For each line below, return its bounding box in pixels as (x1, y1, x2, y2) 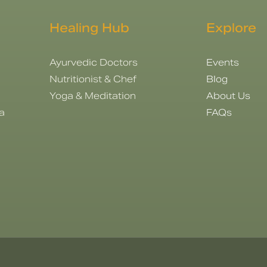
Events (206, 56, 239, 68)
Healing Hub (49, 20, 129, 36)
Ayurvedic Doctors (49, 56, 138, 68)
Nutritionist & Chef (49, 73, 136, 85)
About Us (206, 89, 250, 101)
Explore (206, 20, 256, 36)
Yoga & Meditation (49, 89, 136, 101)
